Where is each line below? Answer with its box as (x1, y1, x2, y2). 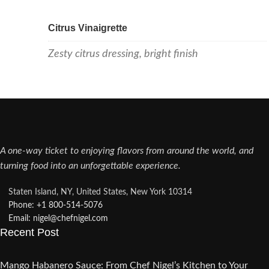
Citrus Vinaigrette (48, 22, 127, 33)
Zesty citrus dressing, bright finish (48, 48, 198, 59)
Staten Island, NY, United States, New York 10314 (8, 187, 192, 196)
